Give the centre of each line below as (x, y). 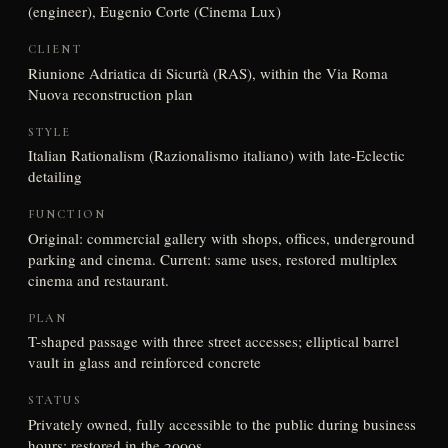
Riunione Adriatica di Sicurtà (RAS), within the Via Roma (207, 72)
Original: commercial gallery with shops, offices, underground (221, 237)
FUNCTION (66, 214)
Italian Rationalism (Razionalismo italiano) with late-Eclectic (216, 155)
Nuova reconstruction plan (110, 93)
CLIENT (54, 49)
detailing (54, 176)
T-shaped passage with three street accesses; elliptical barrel (213, 341)
